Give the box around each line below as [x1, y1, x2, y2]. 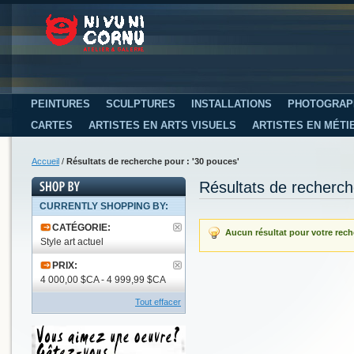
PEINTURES [31, 97, 90, 110]
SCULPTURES [106, 97, 175, 110]
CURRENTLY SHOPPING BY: [40, 200, 168, 212]
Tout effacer [135, 296, 181, 307]
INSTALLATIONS [191, 97, 272, 110]
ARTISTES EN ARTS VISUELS [88, 119, 236, 131]
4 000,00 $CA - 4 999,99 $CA [40, 273, 166, 285]
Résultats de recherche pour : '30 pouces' [66, 156, 239, 166]
